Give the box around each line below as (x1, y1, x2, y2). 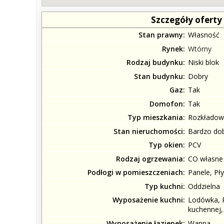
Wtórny (188, 43, 211, 53)
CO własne (188, 153, 223, 163)
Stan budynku (134, 71, 183, 81)
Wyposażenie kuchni (112, 195, 183, 205)
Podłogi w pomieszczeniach (87, 167, 183, 177)
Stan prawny (138, 30, 183, 40)
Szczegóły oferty (151, 13, 222, 25)
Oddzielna (188, 181, 220, 191)
